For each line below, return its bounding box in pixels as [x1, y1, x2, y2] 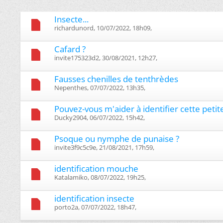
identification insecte [54, 192, 134, 204]
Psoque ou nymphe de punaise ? [54, 132, 179, 144]
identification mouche [54, 162, 138, 174]
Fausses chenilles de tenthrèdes [54, 73, 178, 85]
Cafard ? [54, 43, 86, 55]
